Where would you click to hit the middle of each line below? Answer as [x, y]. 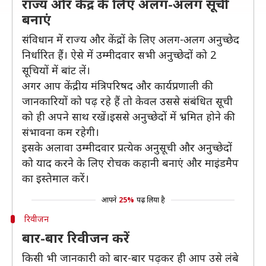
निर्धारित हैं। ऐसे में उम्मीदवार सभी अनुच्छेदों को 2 [119, 55]
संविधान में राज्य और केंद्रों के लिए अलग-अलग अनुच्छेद [131, 39]
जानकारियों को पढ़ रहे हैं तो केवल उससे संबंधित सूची [127, 101]
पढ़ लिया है [151, 200]
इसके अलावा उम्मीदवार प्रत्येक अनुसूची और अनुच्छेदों [127, 147]
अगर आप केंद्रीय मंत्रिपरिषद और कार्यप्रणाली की [118, 85]
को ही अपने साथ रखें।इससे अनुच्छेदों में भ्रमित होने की [129, 116]
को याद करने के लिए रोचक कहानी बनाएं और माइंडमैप [130, 163]
